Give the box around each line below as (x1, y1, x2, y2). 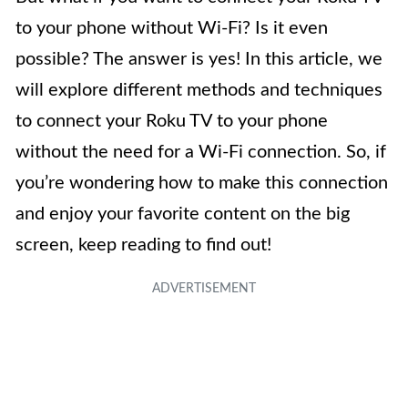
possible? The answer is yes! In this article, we (15, 50, 382, 69)
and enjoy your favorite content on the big (15, 205, 350, 224)
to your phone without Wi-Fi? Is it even (15, 19, 328, 38)
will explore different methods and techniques (15, 81, 382, 100)
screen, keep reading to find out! (15, 236, 271, 255)
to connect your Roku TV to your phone (15, 112, 328, 131)
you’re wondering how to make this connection (15, 174, 388, 193)
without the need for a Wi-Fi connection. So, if (15, 143, 386, 162)
